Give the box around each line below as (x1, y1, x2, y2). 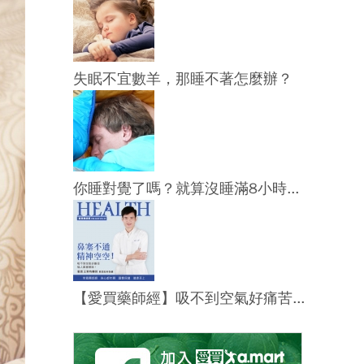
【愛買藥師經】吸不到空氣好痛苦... (73, 288, 305, 307)
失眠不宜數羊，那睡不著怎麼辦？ (73, 69, 292, 88)
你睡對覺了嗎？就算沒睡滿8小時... (73, 179, 299, 197)
